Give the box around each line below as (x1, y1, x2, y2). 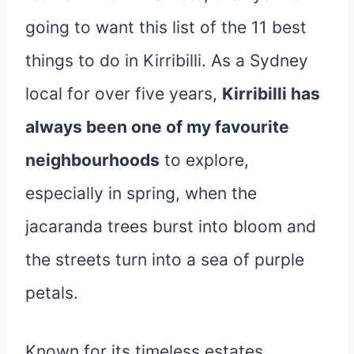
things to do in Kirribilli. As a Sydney (25, 50, 308, 70)
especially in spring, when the (25, 183, 257, 203)
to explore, (160, 149, 249, 170)
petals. (25, 282, 78, 303)
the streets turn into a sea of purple (25, 249, 304, 269)
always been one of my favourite (25, 116, 289, 137)
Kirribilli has (222, 83, 320, 104)
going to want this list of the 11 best (25, 17, 307, 37)
